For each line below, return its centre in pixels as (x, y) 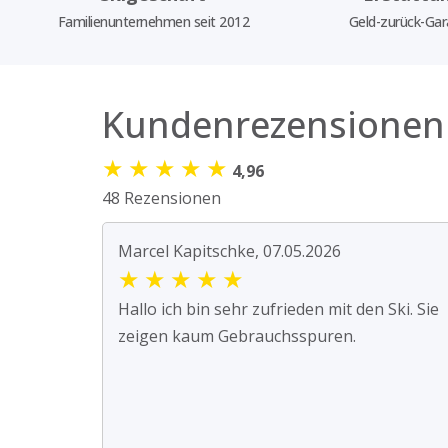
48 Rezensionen (161, 198)
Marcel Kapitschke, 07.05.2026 (229, 251)
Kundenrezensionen (273, 125)
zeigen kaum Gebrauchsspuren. (237, 336)
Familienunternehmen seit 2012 (153, 22)
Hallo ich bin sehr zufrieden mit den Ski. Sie (278, 309)
